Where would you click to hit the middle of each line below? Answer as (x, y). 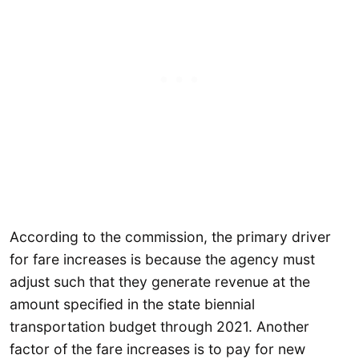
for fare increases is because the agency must (162, 260)
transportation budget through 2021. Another (159, 327)
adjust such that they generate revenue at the (160, 282)
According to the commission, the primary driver (170, 237)
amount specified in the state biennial (132, 305)
